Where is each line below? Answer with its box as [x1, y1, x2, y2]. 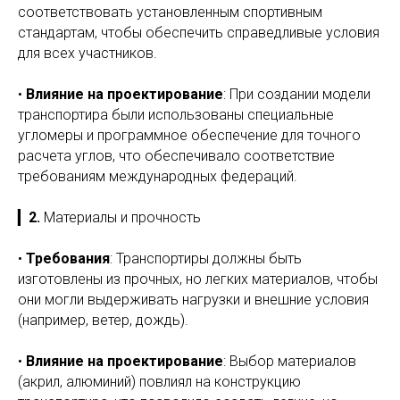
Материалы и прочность [44, 209, 201, 226]
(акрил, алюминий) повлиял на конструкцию [18, 373, 301, 390]
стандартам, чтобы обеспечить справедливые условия [18, 24, 379, 41]
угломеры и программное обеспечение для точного [18, 127, 361, 144]
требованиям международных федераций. [18, 168, 297, 185]
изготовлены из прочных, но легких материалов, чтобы [18, 271, 378, 287]
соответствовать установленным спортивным [18, 4, 322, 21]
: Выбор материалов [223, 353, 356, 370]
